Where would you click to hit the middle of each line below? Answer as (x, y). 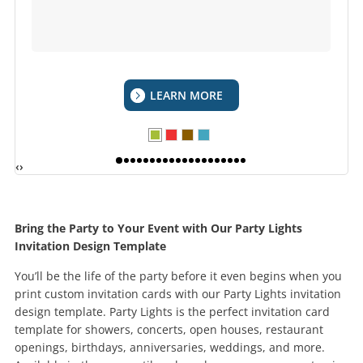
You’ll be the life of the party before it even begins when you (178, 276)
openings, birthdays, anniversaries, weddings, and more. (170, 347)
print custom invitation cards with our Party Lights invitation (178, 294)
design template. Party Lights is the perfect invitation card (172, 312)
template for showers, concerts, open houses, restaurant (169, 329)
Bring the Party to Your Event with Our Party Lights (158, 228)
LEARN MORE (184, 95)
